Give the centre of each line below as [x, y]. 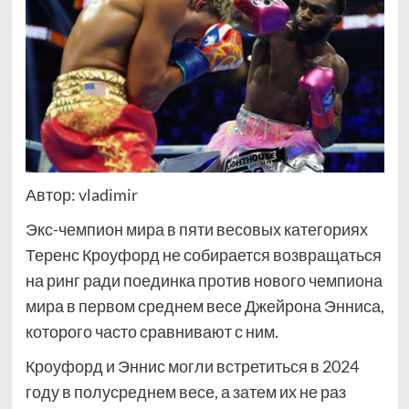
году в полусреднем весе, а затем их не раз [185, 391]
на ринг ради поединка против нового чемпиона [204, 280]
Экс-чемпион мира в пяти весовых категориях [196, 229]
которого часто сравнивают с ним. [152, 331]
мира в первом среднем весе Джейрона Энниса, [204, 305]
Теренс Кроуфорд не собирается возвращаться [203, 254]
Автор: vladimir [81, 194]
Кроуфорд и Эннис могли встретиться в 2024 [192, 366]
